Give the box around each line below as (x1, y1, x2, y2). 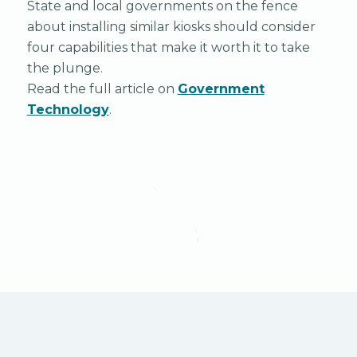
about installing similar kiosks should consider (26, 18, 316, 34)
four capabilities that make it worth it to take (26, 39, 310, 55)
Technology (26, 101, 109, 117)
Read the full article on (26, 80, 178, 96)
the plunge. (26, 60, 103, 76)
